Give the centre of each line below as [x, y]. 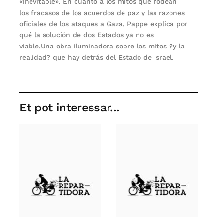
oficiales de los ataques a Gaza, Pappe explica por [104, 23]
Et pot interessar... [70, 107]
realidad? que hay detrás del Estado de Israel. [97, 57]
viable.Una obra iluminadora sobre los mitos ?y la [102, 46]
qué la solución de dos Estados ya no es [87, 35]
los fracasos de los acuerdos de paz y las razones [102, 12]
